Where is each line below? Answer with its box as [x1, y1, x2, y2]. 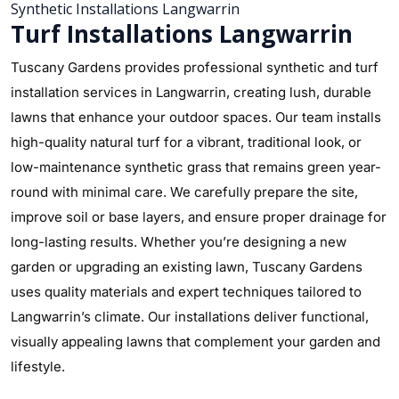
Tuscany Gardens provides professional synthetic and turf [11, 59, 379, 76]
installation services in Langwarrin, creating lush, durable [11, 84, 371, 101]
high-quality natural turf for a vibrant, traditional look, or [11, 134, 362, 151]
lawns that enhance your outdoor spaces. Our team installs [11, 109, 381, 126]
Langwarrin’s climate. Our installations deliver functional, [11, 308, 369, 325]
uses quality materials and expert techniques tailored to [11, 283, 362, 300]
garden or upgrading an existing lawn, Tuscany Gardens [11, 258, 362, 275]
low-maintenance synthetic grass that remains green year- [11, 159, 381, 175]
